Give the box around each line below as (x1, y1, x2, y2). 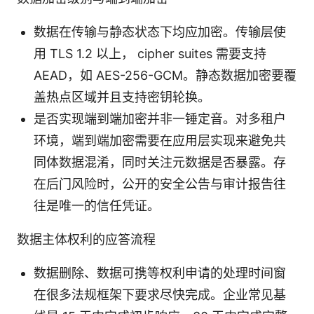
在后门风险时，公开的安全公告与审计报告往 (34, 177, 286, 192)
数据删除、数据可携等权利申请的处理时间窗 (34, 266, 286, 281)
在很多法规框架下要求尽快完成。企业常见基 (34, 287, 286, 303)
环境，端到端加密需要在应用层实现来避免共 (34, 133, 286, 149)
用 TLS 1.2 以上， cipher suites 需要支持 (34, 46, 266, 62)
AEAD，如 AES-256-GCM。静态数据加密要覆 (34, 68, 296, 83)
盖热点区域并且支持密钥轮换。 (34, 90, 210, 105)
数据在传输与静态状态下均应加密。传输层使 (34, 25, 286, 40)
